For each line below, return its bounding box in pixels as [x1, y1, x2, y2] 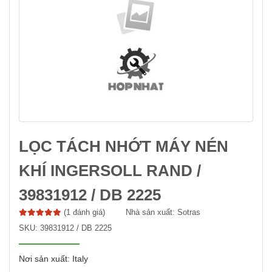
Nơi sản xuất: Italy [19, 254, 88, 264]
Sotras [177, 208, 200, 217]
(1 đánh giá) [64, 208, 105, 217]
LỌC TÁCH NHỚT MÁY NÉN [19, 137, 228, 156]
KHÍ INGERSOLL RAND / [19, 161, 201, 180]
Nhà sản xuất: [126, 208, 177, 217]
